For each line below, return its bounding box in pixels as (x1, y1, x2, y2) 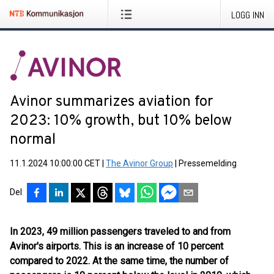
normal (10, 131, 56, 149)
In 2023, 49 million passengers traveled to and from (10, 226, 231, 237)
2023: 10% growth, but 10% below (10, 112, 232, 130)
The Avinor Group (106, 158, 173, 168)
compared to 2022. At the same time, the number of (10, 255, 229, 267)
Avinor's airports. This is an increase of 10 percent (10, 240, 223, 252)
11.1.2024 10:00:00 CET (10, 158, 100, 168)
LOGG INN (231, 9, 264, 21)
